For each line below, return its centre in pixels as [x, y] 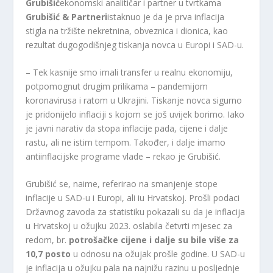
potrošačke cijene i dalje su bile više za [154, 240]
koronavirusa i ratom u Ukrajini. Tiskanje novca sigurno [134, 100]
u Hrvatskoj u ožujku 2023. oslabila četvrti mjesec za [129, 226]
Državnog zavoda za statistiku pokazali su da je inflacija [136, 212]
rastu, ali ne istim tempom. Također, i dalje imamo [126, 142]
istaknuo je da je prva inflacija [166, 16]
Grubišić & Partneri [67, 16]
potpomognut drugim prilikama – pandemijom [117, 86]
